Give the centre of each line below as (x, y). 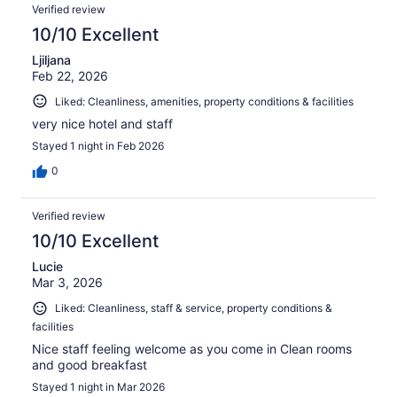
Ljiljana (51, 59)
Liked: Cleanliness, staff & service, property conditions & (194, 308)
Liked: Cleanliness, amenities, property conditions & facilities (204, 101)
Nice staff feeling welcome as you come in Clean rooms (192, 349)
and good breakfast (90, 365)
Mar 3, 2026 (67, 283)
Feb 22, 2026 (70, 75)
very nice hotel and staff (102, 124)
